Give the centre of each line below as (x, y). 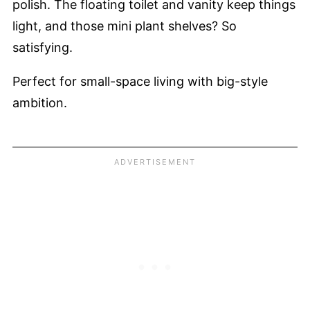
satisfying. (43, 47)
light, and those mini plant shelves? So (125, 26)
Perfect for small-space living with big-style (140, 81)
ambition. (40, 102)
